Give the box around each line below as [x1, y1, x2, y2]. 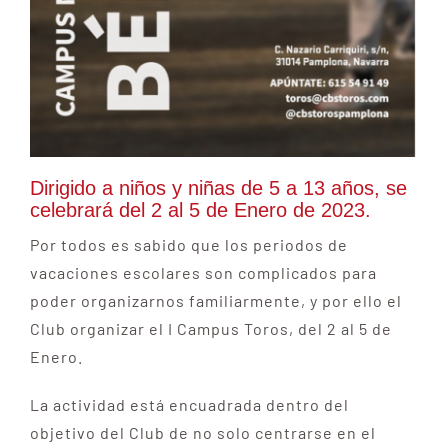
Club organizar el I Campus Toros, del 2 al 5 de [29, 318, 392, 338]
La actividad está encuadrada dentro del [29, 394, 349, 414]
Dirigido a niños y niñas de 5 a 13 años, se [29, 176, 407, 199]
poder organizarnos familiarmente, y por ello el [29, 290, 402, 310]
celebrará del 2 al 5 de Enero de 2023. [29, 198, 371, 221]
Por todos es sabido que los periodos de [29, 234, 348, 254]
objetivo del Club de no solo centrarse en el [29, 422, 376, 442]
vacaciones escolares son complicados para [29, 262, 377, 282]
